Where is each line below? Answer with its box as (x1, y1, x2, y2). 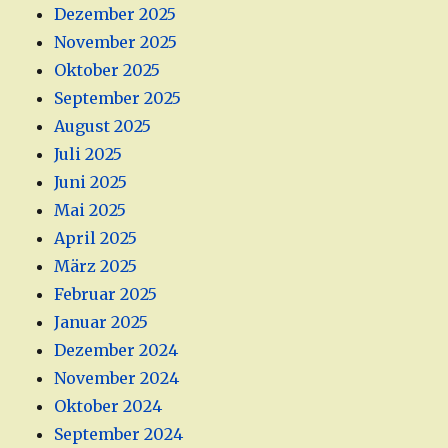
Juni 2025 (54, 172, 128, 193)
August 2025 (54, 116, 152, 137)
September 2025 (54, 88, 182, 109)
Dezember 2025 (54, 4, 177, 25)
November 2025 (54, 32, 178, 53)
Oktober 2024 (54, 396, 163, 417)
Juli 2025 (54, 144, 123, 165)
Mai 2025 (54, 200, 127, 221)
